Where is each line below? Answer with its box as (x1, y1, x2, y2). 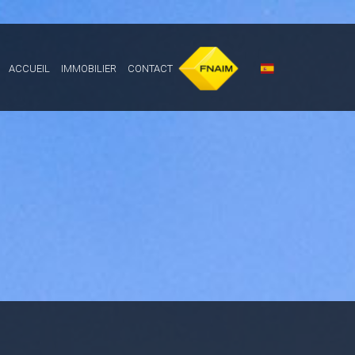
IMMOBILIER (60, 62, 116, 74)
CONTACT (127, 62, 173, 74)
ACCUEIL (8, 62, 50, 74)
